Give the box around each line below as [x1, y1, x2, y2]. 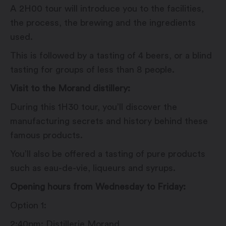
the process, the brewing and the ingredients [10, 18, 196, 28]
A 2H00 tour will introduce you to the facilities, [10, 4, 204, 14]
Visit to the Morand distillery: [10, 84, 130, 93]
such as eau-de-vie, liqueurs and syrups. [10, 163, 176, 173]
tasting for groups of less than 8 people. [10, 65, 175, 75]
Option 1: [10, 201, 46, 210]
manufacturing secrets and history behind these [10, 117, 208, 126]
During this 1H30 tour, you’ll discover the [10, 102, 177, 112]
